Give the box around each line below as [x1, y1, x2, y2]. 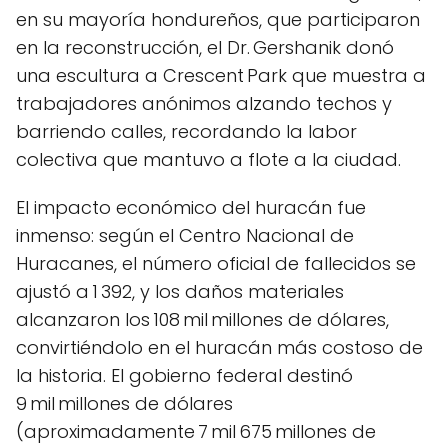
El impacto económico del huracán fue [16, 195, 366, 220]
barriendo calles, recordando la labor [16, 119, 357, 144]
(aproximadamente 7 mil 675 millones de [16, 419, 376, 444]
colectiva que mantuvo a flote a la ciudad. [16, 147, 401, 172]
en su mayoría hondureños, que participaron [16, 7, 420, 32]
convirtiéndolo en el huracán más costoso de [16, 335, 423, 360]
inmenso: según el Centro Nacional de [16, 223, 354, 248]
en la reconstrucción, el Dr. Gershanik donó [16, 35, 394, 60]
